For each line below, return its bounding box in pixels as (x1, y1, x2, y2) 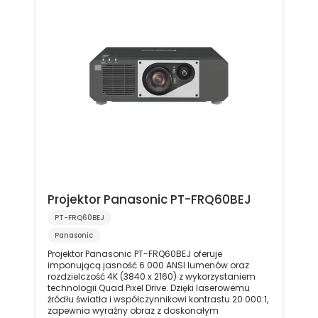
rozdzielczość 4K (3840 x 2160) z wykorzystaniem (47, 270, 256, 283)
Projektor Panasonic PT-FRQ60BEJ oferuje (47, 247, 222, 260)
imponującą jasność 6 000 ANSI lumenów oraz (47, 258, 249, 271)
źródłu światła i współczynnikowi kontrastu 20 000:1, (47, 292, 268, 305)
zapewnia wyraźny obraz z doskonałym (47, 304, 219, 317)
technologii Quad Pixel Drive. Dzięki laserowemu (47, 281, 250, 294)
